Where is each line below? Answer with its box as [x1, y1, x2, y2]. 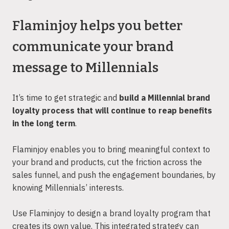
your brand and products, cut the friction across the [12, 156, 202, 167]
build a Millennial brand [119, 92, 210, 103]
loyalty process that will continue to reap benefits [12, 105, 212, 116]
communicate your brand [12, 39, 174, 55]
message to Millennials [12, 60, 158, 76]
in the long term [12, 118, 75, 128]
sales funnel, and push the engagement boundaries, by [12, 169, 216, 180]
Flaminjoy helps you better [12, 18, 182, 34]
